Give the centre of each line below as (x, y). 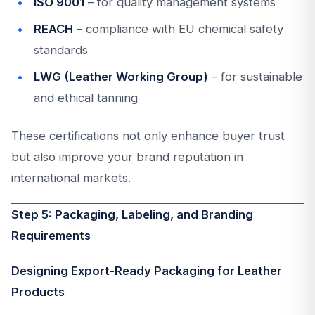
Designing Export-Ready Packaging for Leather (147, 271)
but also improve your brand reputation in (127, 157)
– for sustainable (255, 77)
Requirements (51, 236)
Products (38, 292)
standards (61, 50)
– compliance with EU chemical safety (178, 29)
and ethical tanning (86, 98)
